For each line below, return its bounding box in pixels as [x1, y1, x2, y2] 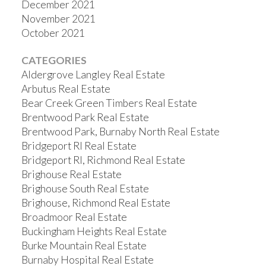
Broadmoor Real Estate [21, 210, 127, 223]
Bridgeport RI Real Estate [21, 139, 137, 152]
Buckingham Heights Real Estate [21, 224, 167, 237]
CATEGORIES [21, 53, 87, 66]
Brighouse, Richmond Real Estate [21, 196, 170, 209]
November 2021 [21, 12, 96, 25]
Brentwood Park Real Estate [21, 110, 149, 123]
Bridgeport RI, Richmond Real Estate [21, 153, 185, 166]
